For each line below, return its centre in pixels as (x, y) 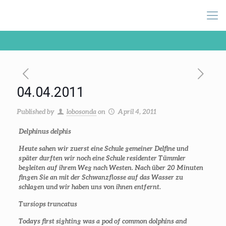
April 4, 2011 (137, 111)
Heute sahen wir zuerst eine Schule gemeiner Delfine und (103, 148)
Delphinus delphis (45, 131)
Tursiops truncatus (48, 204)
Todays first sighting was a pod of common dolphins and (102, 221)
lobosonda (82, 111)
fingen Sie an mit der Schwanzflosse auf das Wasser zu (101, 177)
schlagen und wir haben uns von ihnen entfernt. (90, 187)
